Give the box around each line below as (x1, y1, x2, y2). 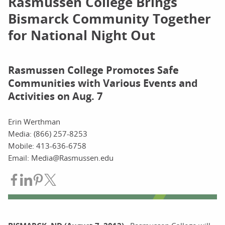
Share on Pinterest (44, 174, 115, 185)
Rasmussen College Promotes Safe (8, 63, 179, 77)
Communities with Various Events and (8, 76, 198, 90)
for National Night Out (8, 26, 155, 44)
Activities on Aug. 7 (8, 89, 102, 103)
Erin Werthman (8, 117, 60, 127)
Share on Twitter (56, 174, 120, 185)
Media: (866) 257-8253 (8, 129, 87, 139)
